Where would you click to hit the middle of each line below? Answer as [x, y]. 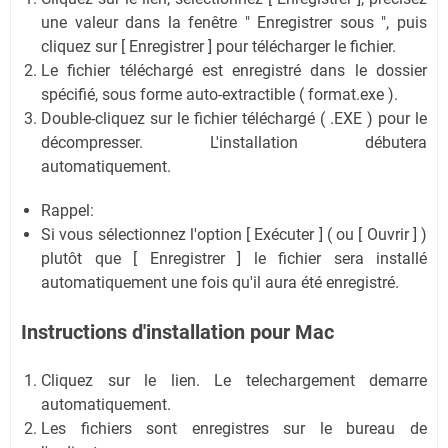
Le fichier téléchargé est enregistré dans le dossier [234, 70]
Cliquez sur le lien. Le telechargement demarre [234, 380]
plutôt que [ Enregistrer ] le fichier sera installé [234, 258]
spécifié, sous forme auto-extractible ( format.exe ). [219, 94]
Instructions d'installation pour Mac [177, 331]
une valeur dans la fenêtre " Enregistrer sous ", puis [234, 22]
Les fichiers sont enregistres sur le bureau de [234, 428]
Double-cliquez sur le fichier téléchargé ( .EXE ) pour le [234, 118]
